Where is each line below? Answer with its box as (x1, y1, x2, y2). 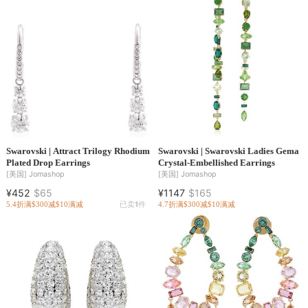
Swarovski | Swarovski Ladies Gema (157, 145, 299, 156)
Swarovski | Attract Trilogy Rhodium (5, 145, 150, 156)
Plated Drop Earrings (5, 157, 90, 168)
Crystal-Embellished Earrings (157, 157, 275, 168)
